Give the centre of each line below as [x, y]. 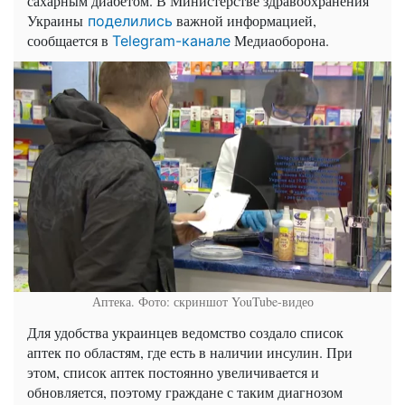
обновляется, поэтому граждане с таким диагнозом [185, 391]
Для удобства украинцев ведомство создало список [185, 332]
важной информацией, [245, 21]
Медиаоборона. [280, 41]
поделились [128, 21]
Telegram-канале [171, 41]
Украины [55, 21]
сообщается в [70, 41]
